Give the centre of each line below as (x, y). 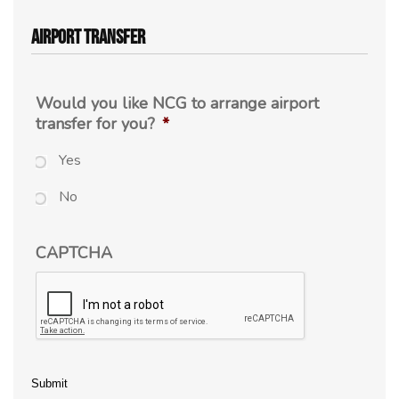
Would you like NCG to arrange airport (177, 103)
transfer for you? (95, 123)
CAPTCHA (74, 253)
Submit (49, 384)
